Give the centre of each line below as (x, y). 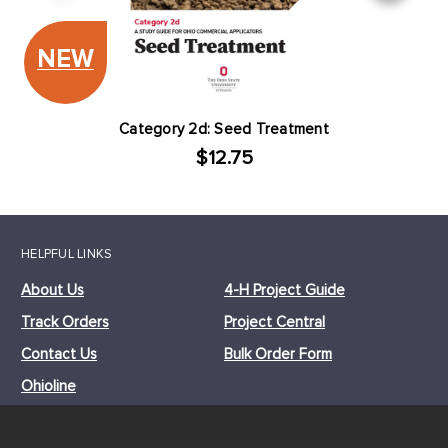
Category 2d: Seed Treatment (224, 128)
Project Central (274, 321)
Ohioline (48, 385)
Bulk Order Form (278, 353)
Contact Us (59, 353)
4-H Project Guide (284, 289)
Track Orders (65, 321)
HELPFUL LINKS (67, 253)
